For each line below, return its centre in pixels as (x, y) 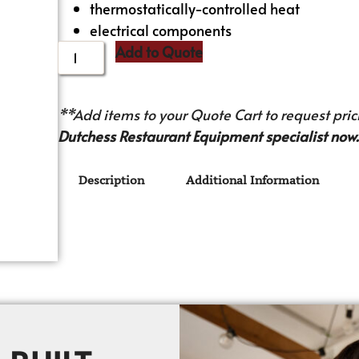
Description (112, 180)
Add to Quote (159, 51)
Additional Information (253, 180)
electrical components (161, 30)
